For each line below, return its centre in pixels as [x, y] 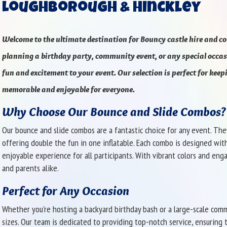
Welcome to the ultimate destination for [71, 39]
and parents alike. [30, 168]
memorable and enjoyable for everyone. [68, 89]
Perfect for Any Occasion [65, 191]
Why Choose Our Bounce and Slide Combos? [114, 111]
